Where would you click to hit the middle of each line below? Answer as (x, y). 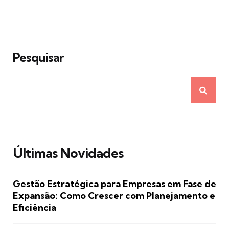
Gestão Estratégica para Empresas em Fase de (114, 184)
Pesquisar (38, 57)
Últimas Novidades (68, 153)
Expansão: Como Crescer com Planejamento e (114, 195)
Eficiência (35, 207)
